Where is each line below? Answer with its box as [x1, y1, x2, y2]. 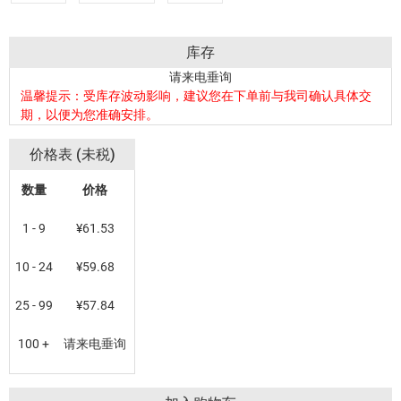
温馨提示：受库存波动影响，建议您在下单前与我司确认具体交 [21, 88, 371, 104]
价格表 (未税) [29, 145, 115, 163]
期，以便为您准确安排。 [21, 107, 158, 123]
